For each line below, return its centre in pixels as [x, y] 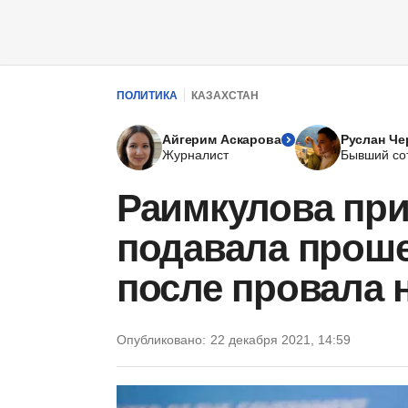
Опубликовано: [161, 340]
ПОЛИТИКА [147, 95]
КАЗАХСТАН [225, 95]
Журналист [195, 155]
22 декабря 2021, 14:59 [280, 340]
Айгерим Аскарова [222, 139]
